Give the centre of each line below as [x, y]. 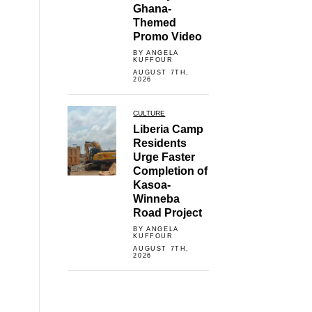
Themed [155, 22]
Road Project [168, 213]
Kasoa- [152, 185]
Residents [160, 143]
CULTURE [149, 113]
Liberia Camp [169, 130]
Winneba [157, 199]
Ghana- [153, 8]
